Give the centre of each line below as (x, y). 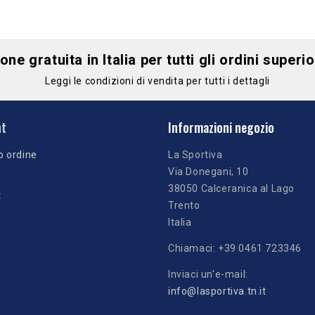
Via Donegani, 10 (208, 171)
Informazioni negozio (221, 127)
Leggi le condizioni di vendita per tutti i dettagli (157, 81)
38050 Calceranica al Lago (231, 188)
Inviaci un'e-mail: (208, 274)
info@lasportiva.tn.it (217, 291)
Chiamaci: (193, 248)
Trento (184, 205)
